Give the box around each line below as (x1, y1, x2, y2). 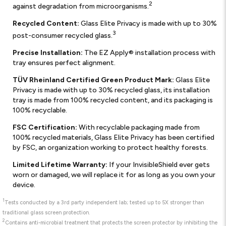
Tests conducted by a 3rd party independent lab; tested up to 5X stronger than (5, 199, 204, 206)
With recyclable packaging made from (77, 123, 200, 132)
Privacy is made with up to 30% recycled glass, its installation (13, 85, 210, 94)
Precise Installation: (13, 48, 83, 57)
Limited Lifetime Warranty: (13, 160, 108, 169)
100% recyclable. (13, 105, 68, 115)
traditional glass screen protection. (3, 209, 90, 216)
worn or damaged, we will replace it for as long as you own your (13, 170, 216, 179)
